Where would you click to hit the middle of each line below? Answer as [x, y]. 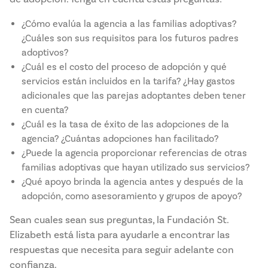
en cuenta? [45, 110]
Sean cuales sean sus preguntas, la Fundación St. [119, 220]
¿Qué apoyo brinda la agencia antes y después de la [133, 182]
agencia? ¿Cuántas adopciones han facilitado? [120, 139]
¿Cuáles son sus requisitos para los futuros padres [130, 38]
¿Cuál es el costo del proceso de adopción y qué [124, 67]
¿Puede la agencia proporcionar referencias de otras [134, 153]
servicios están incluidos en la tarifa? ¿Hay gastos [128, 81]
